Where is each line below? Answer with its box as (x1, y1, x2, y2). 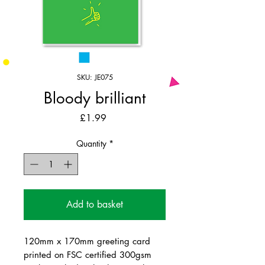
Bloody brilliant (44, 88, 146, 108)
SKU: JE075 (76, 72, 113, 82)
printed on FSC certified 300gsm (24, 248, 151, 260)
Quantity (76, 137, 106, 149)
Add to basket (66, 198, 123, 211)
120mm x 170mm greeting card (24, 235, 150, 247)
